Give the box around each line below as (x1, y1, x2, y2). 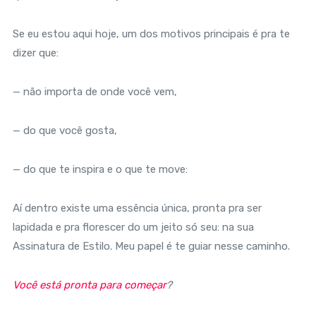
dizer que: (12, 47, 59, 60)
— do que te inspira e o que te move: (12, 163, 188, 176)
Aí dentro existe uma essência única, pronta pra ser (12, 202, 262, 215)
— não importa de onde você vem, (12, 85, 177, 99)
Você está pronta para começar (12, 279, 166, 292)
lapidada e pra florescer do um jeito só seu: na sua (12, 221, 254, 234)
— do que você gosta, (12, 124, 117, 138)
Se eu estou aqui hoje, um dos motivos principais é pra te (12, 28, 290, 41)
